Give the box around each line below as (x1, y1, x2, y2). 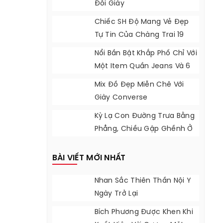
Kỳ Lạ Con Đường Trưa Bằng (94, 112, 195, 120)
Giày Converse (94, 94, 148, 102)
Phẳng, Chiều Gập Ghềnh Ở (94, 125, 193, 133)
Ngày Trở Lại (94, 190, 138, 198)
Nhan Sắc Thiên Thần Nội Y (94, 177, 192, 185)
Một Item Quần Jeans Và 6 (94, 63, 191, 70)
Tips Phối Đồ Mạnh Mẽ (94, 76, 174, 83)
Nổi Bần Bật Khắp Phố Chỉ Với (94, 50, 197, 57)
